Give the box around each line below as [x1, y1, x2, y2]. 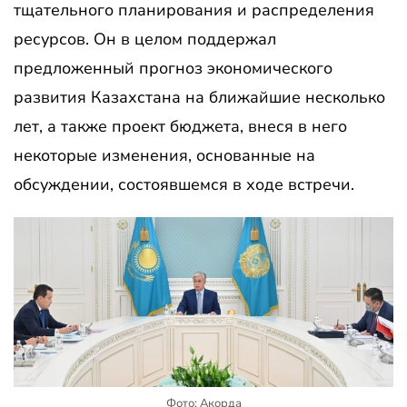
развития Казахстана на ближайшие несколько [14, 86, 385, 109]
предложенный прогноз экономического [14, 57, 333, 80]
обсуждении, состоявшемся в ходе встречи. [14, 174, 354, 196]
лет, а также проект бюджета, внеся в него [14, 115, 347, 138]
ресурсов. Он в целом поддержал [14, 28, 276, 51]
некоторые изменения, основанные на [14, 144, 315, 167]
